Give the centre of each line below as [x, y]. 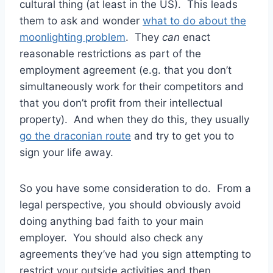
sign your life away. [66, 153]
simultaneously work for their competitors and [132, 87]
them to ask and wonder [81, 21]
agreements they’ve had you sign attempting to [135, 254]
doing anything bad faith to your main [112, 222]
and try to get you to [183, 136]
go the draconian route [75, 136]
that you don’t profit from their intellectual [121, 103]
